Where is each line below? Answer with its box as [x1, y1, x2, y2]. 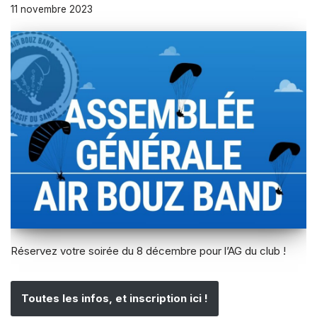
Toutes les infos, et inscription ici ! [21, 291, 208, 305]
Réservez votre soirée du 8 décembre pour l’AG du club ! [11, 243, 286, 258]
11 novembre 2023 [11, 4, 93, 16]
